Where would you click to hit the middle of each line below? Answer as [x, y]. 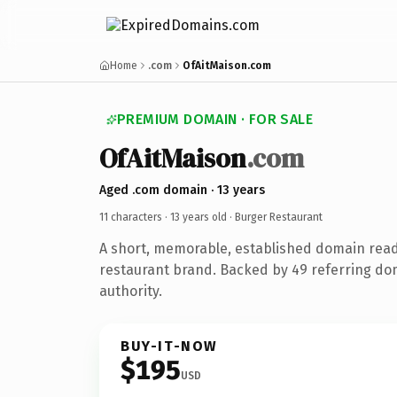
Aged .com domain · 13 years [182, 190]
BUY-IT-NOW [169, 346]
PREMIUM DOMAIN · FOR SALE [215, 119]
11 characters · [135, 217]
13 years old [198, 217]
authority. [131, 291]
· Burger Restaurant [275, 217]
